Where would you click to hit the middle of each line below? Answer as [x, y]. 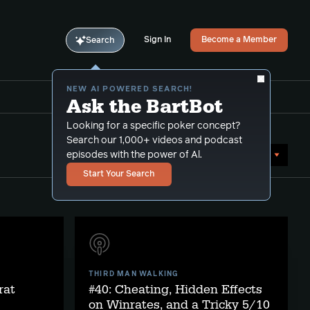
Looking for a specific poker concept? [153, 126]
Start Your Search [119, 174]
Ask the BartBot [145, 107]
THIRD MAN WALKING [134, 274]
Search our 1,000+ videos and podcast [154, 140]
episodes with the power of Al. [134, 155]
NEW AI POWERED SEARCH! [130, 89]
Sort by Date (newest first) [192, 155]
